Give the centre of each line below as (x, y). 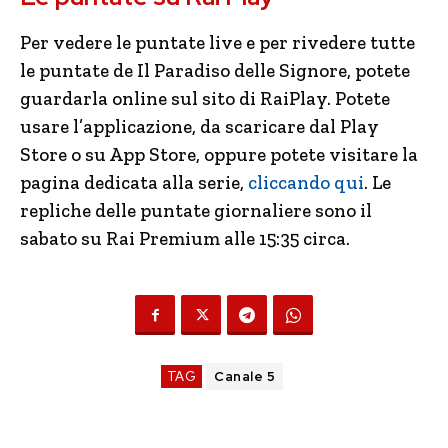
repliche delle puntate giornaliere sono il (196, 210)
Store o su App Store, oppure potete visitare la (219, 154)
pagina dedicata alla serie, (134, 182)
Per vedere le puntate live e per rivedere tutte (217, 42)
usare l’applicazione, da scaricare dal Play (199, 126)
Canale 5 (245, 376)
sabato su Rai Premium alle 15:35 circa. (185, 238)
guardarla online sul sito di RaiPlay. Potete (205, 98)
